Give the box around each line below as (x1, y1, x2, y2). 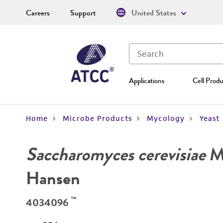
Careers (26, 7, 50, 19)
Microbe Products (63, 113, 132, 123)
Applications (129, 75, 164, 86)
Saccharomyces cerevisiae (26, 141, 206, 167)
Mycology (147, 113, 185, 123)
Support (70, 7, 96, 19)
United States (131, 7, 176, 19)
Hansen (26, 165, 80, 191)
